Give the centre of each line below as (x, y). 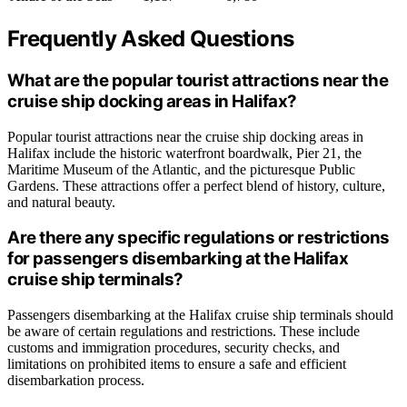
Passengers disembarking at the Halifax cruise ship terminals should (200, 315)
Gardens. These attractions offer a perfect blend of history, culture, (196, 185)
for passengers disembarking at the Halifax (178, 259)
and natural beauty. (61, 202)
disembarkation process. (76, 381)
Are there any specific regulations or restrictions (199, 238)
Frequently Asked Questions (151, 39)
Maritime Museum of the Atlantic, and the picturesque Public (181, 169)
